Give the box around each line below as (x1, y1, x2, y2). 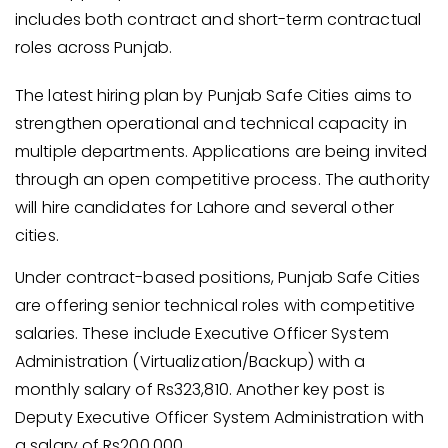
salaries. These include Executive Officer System (15, 322, 389, 345)
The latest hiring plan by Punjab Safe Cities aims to (15, 83, 413, 107)
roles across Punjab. (15, 35, 173, 59)
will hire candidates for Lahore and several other (15, 195, 394, 219)
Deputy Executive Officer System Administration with (15, 406, 425, 429)
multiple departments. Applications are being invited (15, 139, 428, 163)
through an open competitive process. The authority (15, 167, 431, 191)
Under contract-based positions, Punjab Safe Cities (15, 266, 421, 289)
